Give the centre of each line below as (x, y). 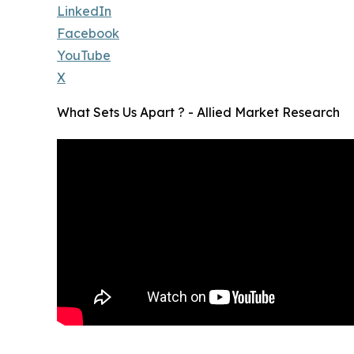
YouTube (84, 56)
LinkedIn (84, 11)
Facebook (88, 34)
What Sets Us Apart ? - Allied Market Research (198, 113)
